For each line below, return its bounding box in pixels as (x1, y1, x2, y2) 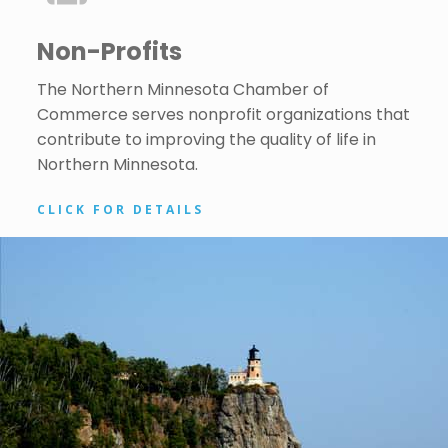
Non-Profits (36, 35, 182, 68)
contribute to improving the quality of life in (36, 128, 376, 151)
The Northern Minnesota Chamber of (36, 78, 329, 101)
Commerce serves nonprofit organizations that (36, 103, 410, 126)
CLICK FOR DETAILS (36, 201, 204, 218)
